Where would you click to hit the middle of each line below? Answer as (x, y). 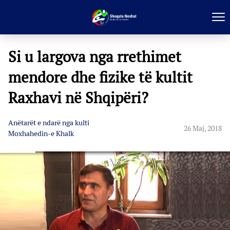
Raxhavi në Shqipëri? (78, 98)
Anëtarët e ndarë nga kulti (49, 123)
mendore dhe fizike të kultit (100, 77)
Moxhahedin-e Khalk (41, 133)
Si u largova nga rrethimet (95, 57)
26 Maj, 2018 (203, 128)
